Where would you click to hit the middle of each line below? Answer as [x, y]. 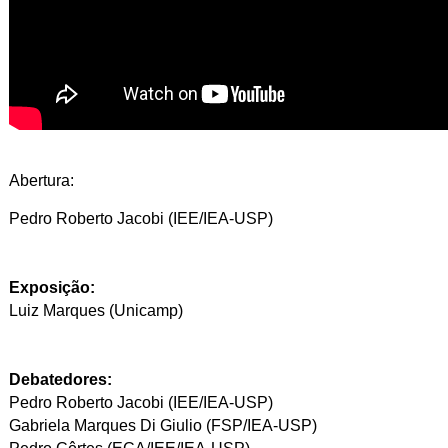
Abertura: [41, 180]
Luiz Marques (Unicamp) [95, 311]
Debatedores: [60, 380]
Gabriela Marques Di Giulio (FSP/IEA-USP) [162, 426]
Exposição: [51, 288]
